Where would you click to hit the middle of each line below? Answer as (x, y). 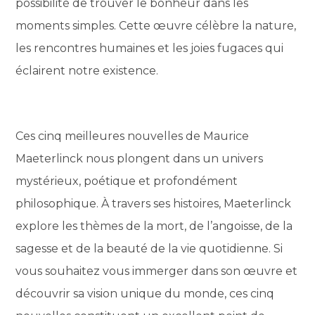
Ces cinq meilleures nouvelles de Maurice (133, 136)
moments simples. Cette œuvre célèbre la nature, (156, 25)
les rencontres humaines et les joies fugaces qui (150, 48)
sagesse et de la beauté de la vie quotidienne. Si (149, 248)
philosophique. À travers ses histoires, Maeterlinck (154, 203)
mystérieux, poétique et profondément (127, 181)
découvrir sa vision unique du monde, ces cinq (145, 293)
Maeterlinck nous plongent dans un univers (140, 158)
